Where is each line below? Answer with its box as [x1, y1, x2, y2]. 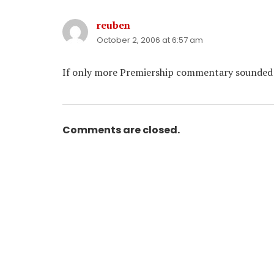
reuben [97, 18, 130, 32]
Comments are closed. [62, 123, 180, 137]
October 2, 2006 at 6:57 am [97, 34, 203, 46]
